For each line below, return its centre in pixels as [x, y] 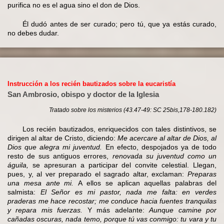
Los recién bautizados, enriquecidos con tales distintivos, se [119, 129]
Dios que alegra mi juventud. [55, 147]
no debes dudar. [33, 33]
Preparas [202, 174]
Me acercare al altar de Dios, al [167, 138]
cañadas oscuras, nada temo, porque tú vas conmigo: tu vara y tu [112, 219]
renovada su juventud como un [164, 156]
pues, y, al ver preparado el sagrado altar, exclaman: [97, 174]
